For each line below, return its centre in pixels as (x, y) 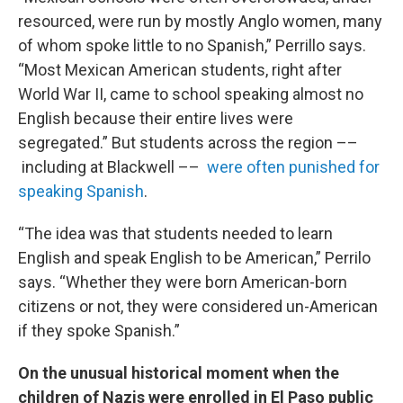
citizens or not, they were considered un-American (198, 306)
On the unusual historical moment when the (179, 373)
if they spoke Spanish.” (99, 331)
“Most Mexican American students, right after (180, 70)
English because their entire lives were (156, 118)
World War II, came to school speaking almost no (191, 94)
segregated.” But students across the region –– (188, 143)
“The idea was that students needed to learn (175, 233)
